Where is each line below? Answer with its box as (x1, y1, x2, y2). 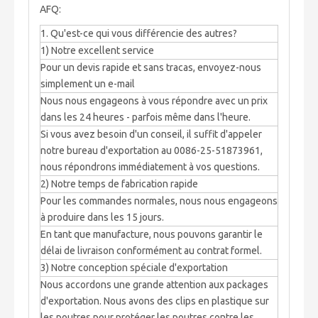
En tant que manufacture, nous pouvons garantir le (40, 228, 263, 240)
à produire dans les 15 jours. (40, 211, 164, 223)
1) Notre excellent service (40, 44, 154, 56)
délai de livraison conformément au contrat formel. (40, 244, 262, 256)
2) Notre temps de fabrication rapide (40, 177, 198, 190)
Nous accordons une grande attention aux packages (40, 278, 268, 290)
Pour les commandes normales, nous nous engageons (40, 194, 278, 207)
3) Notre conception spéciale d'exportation (40, 261, 228, 273)
